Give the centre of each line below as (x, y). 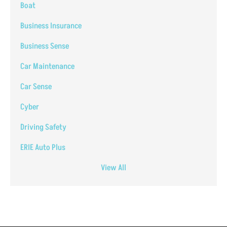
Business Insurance (51, 26)
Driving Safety (43, 127)
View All (113, 167)
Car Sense (36, 86)
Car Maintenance (47, 66)
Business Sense (45, 46)
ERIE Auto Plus (43, 147)
